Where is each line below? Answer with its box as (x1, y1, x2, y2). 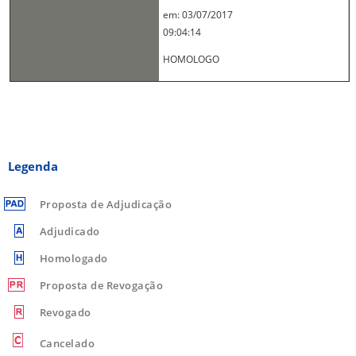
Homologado (39, 251, 108, 266)
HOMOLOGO (162, 52, 219, 66)
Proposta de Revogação (39, 278, 163, 293)
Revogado (39, 305, 91, 320)
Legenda (8, 158, 58, 175)
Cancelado (39, 336, 95, 351)
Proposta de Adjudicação (39, 197, 172, 212)
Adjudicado (39, 224, 100, 239)
